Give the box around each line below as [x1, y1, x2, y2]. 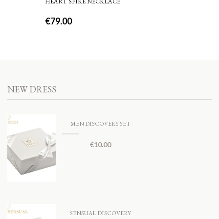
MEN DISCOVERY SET [70, 120, 131, 128]
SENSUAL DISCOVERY [69, 209, 131, 217]
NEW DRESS [7, 84, 56, 95]
